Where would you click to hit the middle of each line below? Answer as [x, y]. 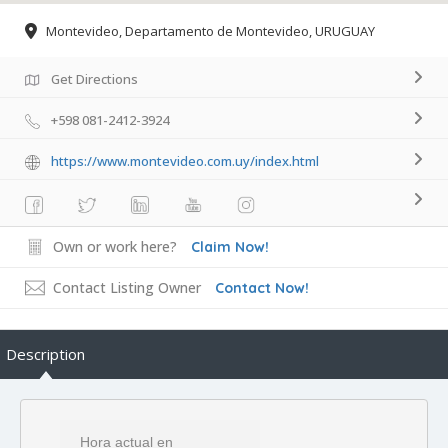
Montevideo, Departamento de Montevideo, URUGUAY [210, 31]
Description [45, 354]
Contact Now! [262, 288]
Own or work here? [115, 247]
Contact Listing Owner [127, 288]
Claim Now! [230, 247]
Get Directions [94, 79]
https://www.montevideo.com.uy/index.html [185, 161]
